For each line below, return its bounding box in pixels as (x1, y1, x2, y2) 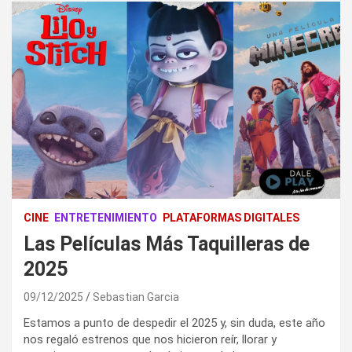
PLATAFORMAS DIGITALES (163, 211, 299, 225)
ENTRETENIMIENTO (54, 211, 157, 225)
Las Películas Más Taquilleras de (24, 233, 310, 256)
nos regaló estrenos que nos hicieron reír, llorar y (24, 332, 277, 347)
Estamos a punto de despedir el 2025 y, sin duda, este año (24, 316, 325, 331)
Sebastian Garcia (93, 291, 179, 304)
